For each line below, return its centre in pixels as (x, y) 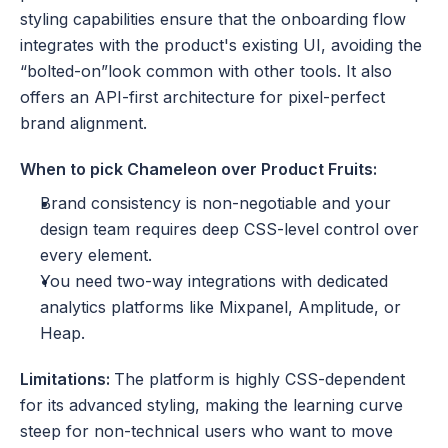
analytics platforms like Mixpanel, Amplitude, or (220, 306)
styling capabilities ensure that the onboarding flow (213, 18)
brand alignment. (83, 122)
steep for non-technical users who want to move (206, 430)
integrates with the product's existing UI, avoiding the (221, 44)
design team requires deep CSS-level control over (229, 228)
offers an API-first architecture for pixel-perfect (202, 96)
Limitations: (67, 378)
